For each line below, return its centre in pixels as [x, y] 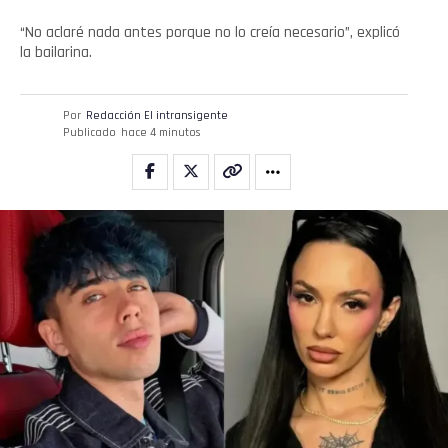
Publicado [89, 132]
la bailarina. [56, 52]
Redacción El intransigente [156, 115]
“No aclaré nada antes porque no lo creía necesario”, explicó [210, 32]
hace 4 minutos [160, 132]
